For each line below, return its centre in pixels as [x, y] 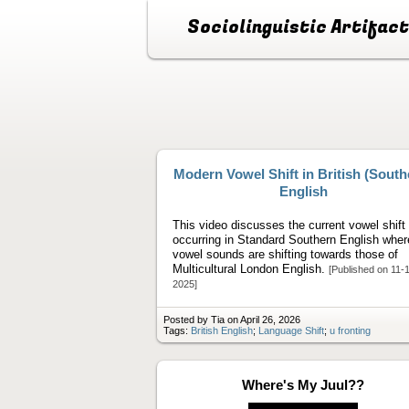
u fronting [350, 330]
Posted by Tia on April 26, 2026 [232, 319]
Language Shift [291, 330]
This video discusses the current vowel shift [289, 225]
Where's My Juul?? [303, 384]
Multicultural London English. [251, 268]
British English [222, 330]
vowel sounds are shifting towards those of [285, 254]
